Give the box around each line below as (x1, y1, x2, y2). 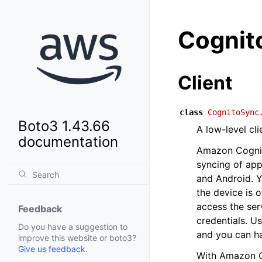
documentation (18, 133, 118, 151)
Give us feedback (18, 244, 85, 254)
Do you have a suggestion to (18, 222, 127, 232)
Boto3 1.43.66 (18, 118, 110, 135)
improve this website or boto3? (18, 233, 136, 243)
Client (178, 71, 232, 94)
